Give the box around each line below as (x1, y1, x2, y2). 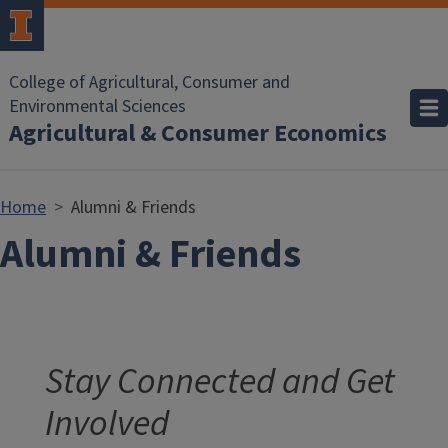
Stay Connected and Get (45, 356, 395, 407)
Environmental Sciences (9, 94, 186, 119)
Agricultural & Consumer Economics (9, 116, 387, 151)
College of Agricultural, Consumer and (9, 70, 290, 95)
